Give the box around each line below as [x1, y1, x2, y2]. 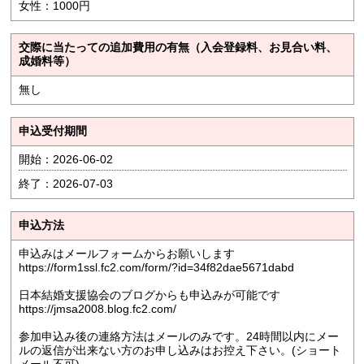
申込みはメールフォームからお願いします [18, 247, 235, 261]
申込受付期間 [18, 124, 87, 138]
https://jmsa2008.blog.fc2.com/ [18, 302, 176, 316]
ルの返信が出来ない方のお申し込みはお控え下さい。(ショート [18, 344, 341, 357]
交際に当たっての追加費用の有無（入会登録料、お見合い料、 [18, 41, 337, 54]
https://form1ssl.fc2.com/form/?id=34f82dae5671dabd [18, 261, 294, 275]
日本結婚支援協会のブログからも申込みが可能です [18, 288, 280, 302]
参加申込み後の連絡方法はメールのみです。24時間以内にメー [18, 330, 339, 344]
